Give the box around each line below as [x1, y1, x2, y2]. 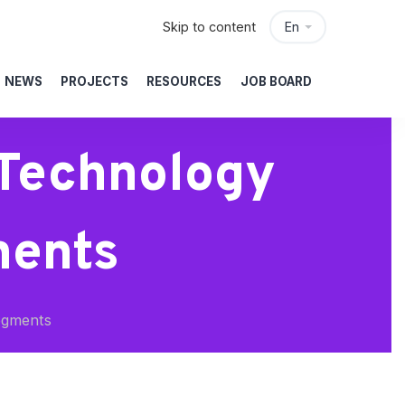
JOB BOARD [240, 74, 312, 89]
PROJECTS [61, 74, 128, 89]
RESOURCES [146, 74, 222, 89]
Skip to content [163, 19, 257, 34]
